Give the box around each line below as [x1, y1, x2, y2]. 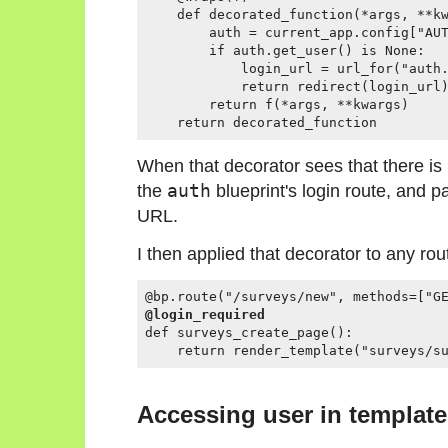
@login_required [145, 306, 265, 322]
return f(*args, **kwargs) [145, 97, 409, 113]
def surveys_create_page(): [145, 324, 353, 340]
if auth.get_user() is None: [145, 43, 425, 59]
